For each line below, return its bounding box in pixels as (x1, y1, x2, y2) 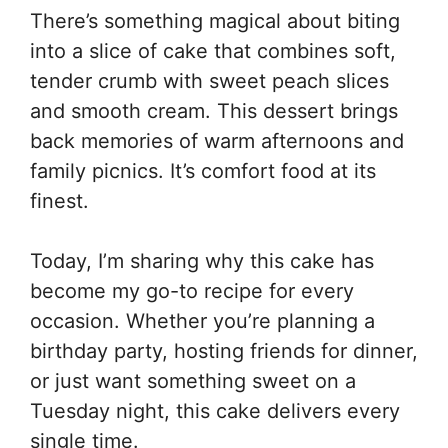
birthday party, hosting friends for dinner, (30, 339, 418, 363)
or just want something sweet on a (30, 369, 356, 393)
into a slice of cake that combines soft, (30, 39, 396, 63)
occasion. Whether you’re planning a (30, 309, 375, 333)
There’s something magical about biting (30, 9, 400, 33)
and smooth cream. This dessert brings (30, 99, 398, 123)
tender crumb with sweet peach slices (30, 69, 389, 93)
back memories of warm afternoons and (30, 129, 404, 153)
